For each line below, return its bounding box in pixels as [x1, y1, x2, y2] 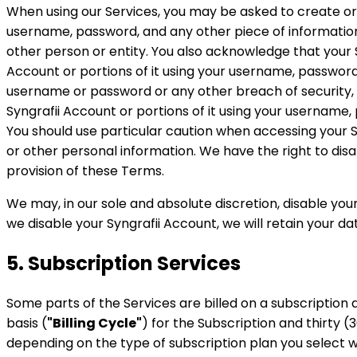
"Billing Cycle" [47, 314, 142, 333]
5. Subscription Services [6, 250, 241, 277]
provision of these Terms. [6, 162, 164, 181]
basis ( [6, 314, 47, 333]
